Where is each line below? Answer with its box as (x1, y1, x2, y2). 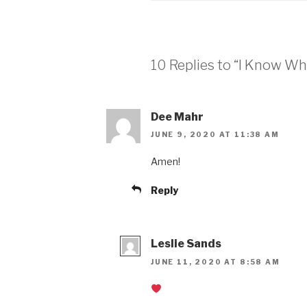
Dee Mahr (151, 110, 204, 123)
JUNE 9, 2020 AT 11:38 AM (151, 130, 280, 139)
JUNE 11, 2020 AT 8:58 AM (151, 257, 280, 266)
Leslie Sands (151, 237, 221, 251)
